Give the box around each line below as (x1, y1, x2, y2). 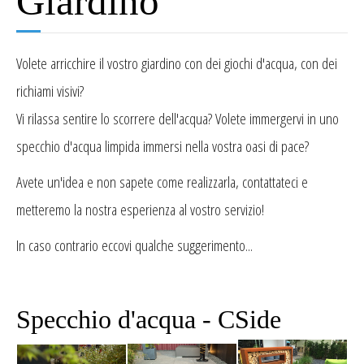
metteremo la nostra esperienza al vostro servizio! (16, 199, 264, 220)
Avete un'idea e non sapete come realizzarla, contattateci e (16, 171, 308, 193)
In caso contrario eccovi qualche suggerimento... (16, 235, 253, 256)
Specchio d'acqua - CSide (16, 305, 281, 334)
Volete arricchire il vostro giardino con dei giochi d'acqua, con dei (16, 53, 337, 74)
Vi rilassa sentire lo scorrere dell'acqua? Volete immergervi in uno (16, 108, 339, 129)
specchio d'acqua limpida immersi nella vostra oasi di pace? (16, 136, 309, 157)
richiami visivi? (16, 80, 84, 102)
